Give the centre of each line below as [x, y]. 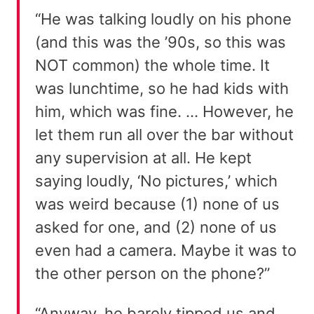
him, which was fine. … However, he [164, 112]
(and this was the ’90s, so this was [161, 42]
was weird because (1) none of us [157, 204]
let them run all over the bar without [164, 135]
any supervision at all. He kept [143, 158]
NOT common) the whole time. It [152, 66]
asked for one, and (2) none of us [156, 227]
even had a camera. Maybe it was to [166, 251]
